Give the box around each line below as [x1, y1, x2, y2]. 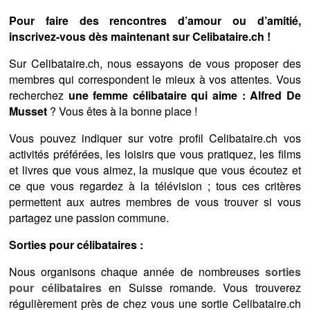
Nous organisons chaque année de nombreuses [9, 264, 265, 280]
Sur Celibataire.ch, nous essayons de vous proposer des [9, 55, 301, 72]
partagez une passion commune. [9, 210, 170, 226]
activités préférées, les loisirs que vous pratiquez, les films [9, 146, 301, 163]
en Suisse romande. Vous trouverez [101, 280, 301, 296]
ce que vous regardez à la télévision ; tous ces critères [9, 178, 301, 194]
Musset [9, 103, 48, 120]
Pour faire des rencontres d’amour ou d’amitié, [9, 12, 301, 29]
